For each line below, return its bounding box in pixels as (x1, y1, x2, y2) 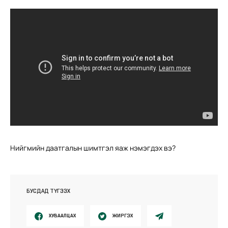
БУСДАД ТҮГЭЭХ (26, 187, 70, 194)
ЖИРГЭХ (112, 212, 133, 219)
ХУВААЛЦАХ (49, 212, 76, 219)
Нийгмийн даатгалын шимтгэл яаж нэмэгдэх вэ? (10, 142, 176, 153)
